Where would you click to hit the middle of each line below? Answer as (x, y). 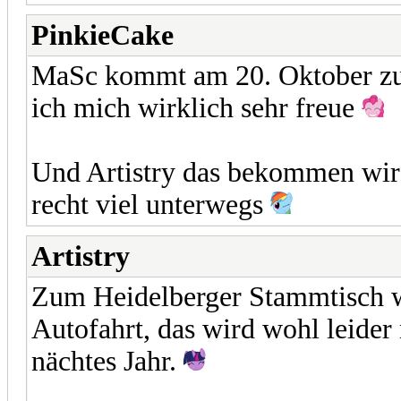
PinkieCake (102, 35)
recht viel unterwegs (151, 204)
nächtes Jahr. (107, 361)
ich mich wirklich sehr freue (196, 107)
